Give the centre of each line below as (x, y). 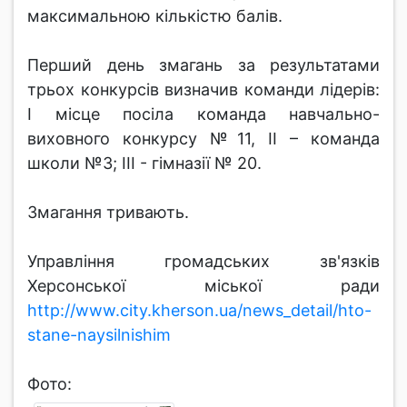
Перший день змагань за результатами (203, 65)
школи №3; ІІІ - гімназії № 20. (144, 163)
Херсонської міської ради (203, 286)
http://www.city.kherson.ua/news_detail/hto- (199, 310)
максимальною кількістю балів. (155, 16)
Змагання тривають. (108, 212)
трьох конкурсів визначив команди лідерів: (203, 89)
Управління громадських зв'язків (203, 261)
